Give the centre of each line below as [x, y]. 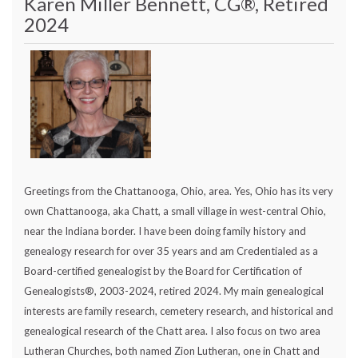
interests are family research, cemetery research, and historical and [179, 311]
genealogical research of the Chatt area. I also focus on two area [172, 331]
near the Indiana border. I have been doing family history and [165, 231]
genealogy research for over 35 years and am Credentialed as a [171, 251]
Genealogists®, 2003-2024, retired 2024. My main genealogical [174, 291]
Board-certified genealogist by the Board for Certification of [163, 271]
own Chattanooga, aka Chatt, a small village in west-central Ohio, [175, 211]
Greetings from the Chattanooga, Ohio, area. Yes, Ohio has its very [179, 191]
